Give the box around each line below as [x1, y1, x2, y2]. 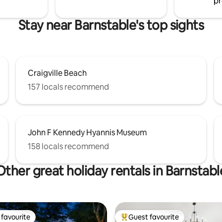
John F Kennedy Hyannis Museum [28, 127, 147, 138]
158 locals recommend [28, 141, 109, 152]
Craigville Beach [28, 67, 87, 78]
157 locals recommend [28, 81, 109, 92]
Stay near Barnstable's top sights [18, 16, 204, 34]
